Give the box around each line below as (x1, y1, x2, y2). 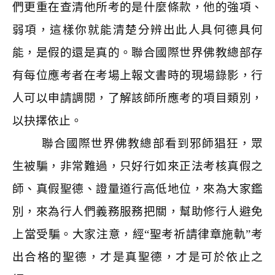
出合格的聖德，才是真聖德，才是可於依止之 (12, 250, 263, 263)
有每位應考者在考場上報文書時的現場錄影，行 (12, 69, 263, 82)
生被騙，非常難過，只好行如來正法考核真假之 (12, 160, 263, 172)
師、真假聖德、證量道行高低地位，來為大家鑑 (12, 182, 263, 195)
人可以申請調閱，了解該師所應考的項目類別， (12, 91, 263, 104)
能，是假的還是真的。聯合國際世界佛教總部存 (12, 46, 263, 59)
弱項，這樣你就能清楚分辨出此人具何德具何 (12, 23, 263, 36)
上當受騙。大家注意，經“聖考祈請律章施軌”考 (12, 228, 263, 241)
